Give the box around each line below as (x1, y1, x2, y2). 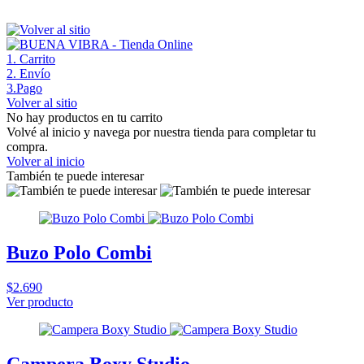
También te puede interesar (6, 169, 144, 183)
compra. (6, 140, 48, 154)
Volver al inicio (6, 154, 84, 168)
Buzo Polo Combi (6, 241, 152, 263)
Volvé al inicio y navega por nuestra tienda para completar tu (6, 125, 316, 139)
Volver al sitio (6, 96, 77, 110)
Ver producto (6, 294, 73, 309)
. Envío (13, 67, 50, 80)
